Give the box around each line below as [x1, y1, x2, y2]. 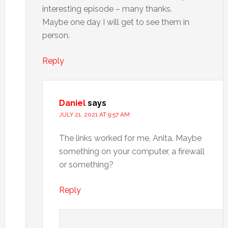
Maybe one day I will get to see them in [42, 17, 189, 27]
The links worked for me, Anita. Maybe [59, 133, 202, 143]
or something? [59, 160, 113, 169]
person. [42, 31, 70, 40]
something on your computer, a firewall [59, 147, 205, 156]
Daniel [59, 98, 85, 108]
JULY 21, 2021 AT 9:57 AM [59, 111, 130, 118]
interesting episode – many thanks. [42, 4, 172, 14]
